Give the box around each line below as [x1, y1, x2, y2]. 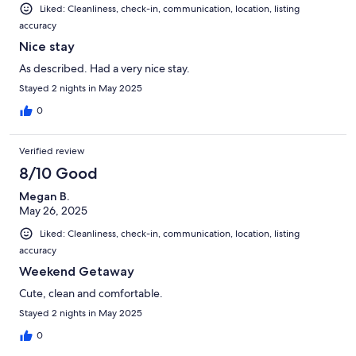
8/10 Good [19, 163, 98, 183]
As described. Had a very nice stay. [19, 60, 190, 75]
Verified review [19, 144, 85, 157]
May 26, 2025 [19, 203, 87, 218]
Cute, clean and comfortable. [19, 285, 163, 300]
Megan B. [19, 188, 69, 203]
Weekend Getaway [19, 263, 134, 279]
